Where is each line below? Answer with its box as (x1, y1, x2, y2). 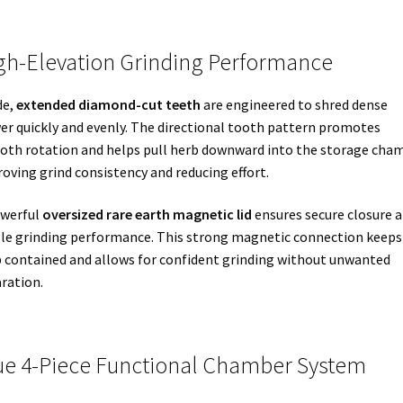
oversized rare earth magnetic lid (41, 205, 252, 224)
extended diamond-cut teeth (15, 94, 201, 113)
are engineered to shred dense (200, 94, 388, 113)
